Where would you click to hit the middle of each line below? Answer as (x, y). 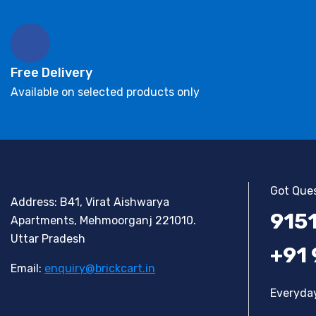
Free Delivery (51, 73)
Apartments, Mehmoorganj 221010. (103, 221)
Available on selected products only (105, 92)
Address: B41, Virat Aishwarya (90, 202)
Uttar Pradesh (48, 239)
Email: (28, 269)
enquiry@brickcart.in (100, 269)
